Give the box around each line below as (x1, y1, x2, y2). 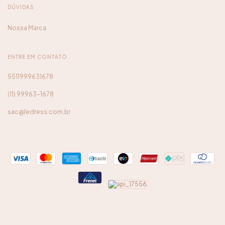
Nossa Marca (8, 24, 46, 32)
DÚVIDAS (8, 4, 34, 10)
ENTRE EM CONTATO (8, 53, 67, 60)
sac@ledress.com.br (8, 107, 70, 116)
